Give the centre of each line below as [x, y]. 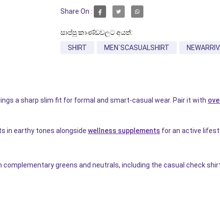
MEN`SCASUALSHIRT [137, 47]
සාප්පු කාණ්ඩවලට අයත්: [96, 32]
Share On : [76, 12]
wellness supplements [124, 130]
